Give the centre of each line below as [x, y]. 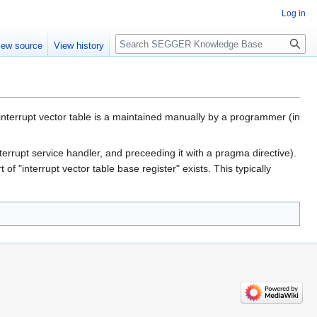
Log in [294, 13]
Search [138, 41]
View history [79, 46]
